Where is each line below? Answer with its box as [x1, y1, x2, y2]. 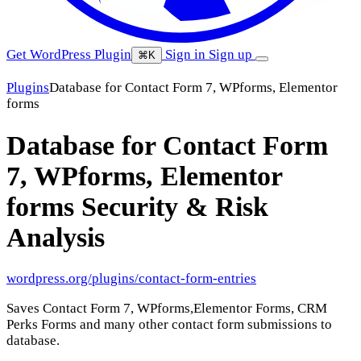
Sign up [209, 47, 255, 62]
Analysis [6, 222, 105, 252]
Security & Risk [81, 191, 268, 222]
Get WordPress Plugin [6, 47, 131, 62]
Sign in [162, 47, 209, 62]
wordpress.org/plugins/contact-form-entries [6, 271, 256, 287]
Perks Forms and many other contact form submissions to [6, 317, 332, 333]
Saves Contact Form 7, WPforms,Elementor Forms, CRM [6, 301, 327, 317]
